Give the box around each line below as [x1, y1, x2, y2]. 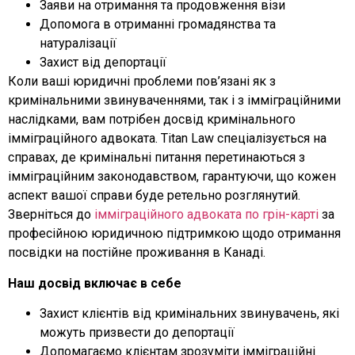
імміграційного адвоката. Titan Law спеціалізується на [8, 131, 326, 147]
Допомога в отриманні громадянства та [40, 17, 276, 32]
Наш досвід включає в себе [8, 275, 181, 291]
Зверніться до [8, 207, 94, 223]
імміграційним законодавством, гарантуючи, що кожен [8, 169, 336, 185]
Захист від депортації [40, 55, 166, 71]
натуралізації [40, 36, 116, 52]
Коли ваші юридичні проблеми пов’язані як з [8, 74, 276, 90]
